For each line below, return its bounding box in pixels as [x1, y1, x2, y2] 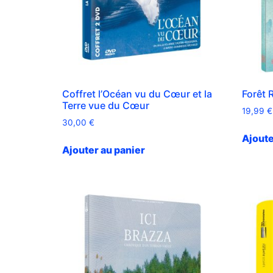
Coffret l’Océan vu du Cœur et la [62, 88, 212, 101]
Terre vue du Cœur [62, 99, 149, 112]
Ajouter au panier [62, 143, 145, 156]
